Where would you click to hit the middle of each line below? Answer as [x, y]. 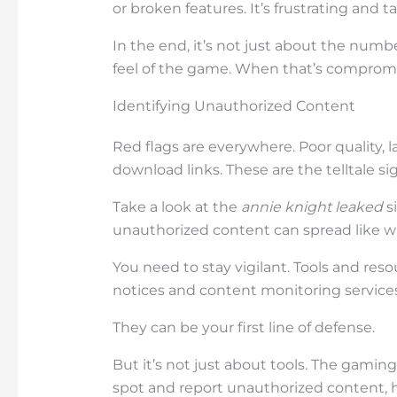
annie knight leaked [311, 206]
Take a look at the [176, 206]
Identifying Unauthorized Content [234, 105]
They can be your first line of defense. [243, 327]
